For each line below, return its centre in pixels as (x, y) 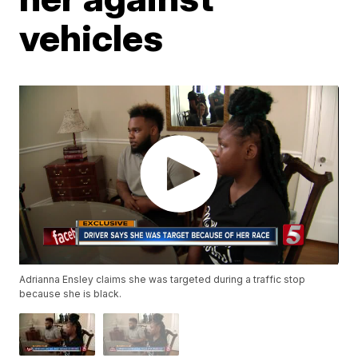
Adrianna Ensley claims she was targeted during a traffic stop (163, 280)
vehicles (91, 38)
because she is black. (71, 294)
